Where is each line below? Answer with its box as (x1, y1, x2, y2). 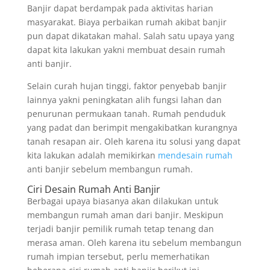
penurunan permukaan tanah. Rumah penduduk (27, 108, 225, 119)
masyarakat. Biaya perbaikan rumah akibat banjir (27, 16, 227, 28)
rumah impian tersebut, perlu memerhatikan (27, 251, 210, 262)
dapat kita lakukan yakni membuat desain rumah (27, 44, 225, 55)
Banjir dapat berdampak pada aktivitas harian (27, 2, 213, 14)
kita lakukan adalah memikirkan (27, 149, 158, 161)
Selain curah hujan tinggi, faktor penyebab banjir (27, 80, 227, 92)
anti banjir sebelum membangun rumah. (27, 163, 193, 175)
